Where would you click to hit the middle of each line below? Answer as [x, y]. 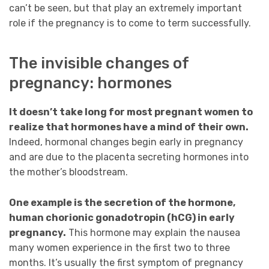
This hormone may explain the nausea [153, 232]
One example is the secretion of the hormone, [122, 202]
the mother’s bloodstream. [68, 172]
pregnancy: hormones [90, 83]
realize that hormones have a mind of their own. [129, 127]
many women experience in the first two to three [119, 247]
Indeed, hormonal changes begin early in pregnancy [126, 142]
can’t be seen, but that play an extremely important [125, 8]
